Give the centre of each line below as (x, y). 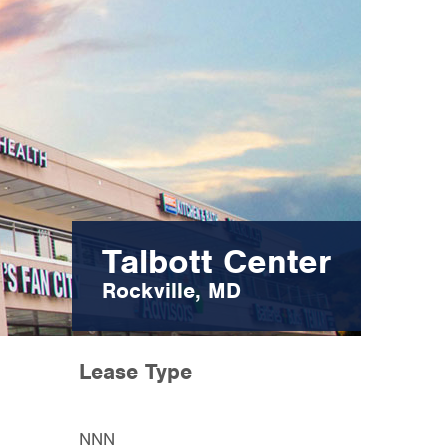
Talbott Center (216, 261)
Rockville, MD (171, 290)
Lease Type (135, 371)
